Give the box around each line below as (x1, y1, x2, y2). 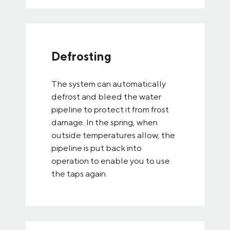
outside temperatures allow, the (51, 130, 175, 140)
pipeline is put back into (51, 143, 142, 153)
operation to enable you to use (51, 156, 170, 166)
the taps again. (51, 168, 107, 179)
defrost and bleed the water (51, 91, 161, 102)
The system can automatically (51, 79, 166, 89)
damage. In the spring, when (51, 117, 158, 127)
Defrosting (51, 49, 111, 63)
